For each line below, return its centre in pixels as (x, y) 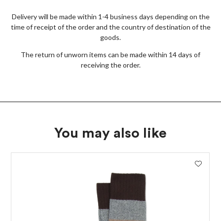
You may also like (110, 133)
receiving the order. (110, 65)
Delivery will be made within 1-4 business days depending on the (110, 17)
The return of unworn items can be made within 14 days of (110, 55)
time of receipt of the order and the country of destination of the (110, 27)
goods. (110, 37)
